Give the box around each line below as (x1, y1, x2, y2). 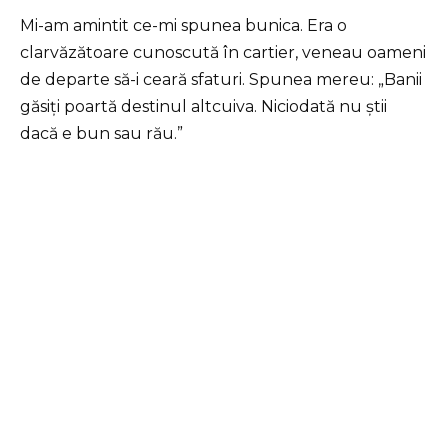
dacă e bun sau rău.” (20, 124, 183, 144)
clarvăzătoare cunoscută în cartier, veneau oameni (20, 43, 426, 63)
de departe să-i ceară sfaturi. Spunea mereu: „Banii (20, 70, 422, 90)
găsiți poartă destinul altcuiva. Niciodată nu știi (20, 97, 387, 117)
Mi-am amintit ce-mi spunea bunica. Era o (20, 16, 347, 36)
